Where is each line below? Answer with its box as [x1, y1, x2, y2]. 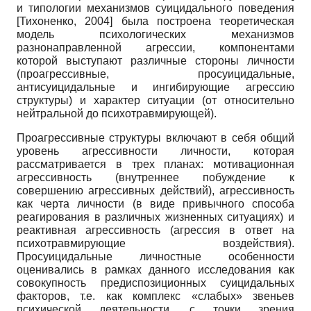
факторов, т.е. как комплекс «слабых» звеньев [17, 289, 294, 302]
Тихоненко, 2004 [19, 15, 110, 27]
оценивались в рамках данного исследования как [17, 263, 294, 276]
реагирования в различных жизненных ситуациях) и [17, 210, 294, 223]
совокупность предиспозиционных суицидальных [17, 276, 294, 289]
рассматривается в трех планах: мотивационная [17, 158, 294, 170]
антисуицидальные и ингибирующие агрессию [17, 81, 294, 93]
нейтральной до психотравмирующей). [17, 107, 217, 119]
